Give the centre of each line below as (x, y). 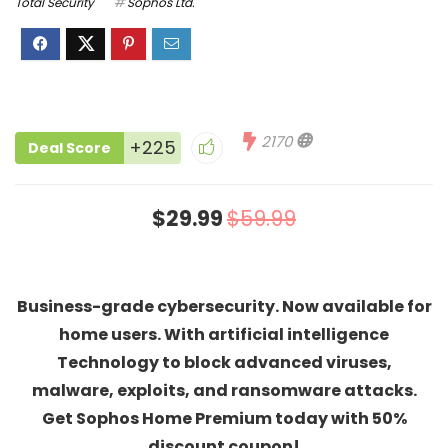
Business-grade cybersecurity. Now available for (224, 306)
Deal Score (69, 148)
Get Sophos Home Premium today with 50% (224, 418)
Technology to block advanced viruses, (224, 362)
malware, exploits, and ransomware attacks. (224, 390)
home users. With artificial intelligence (224, 334)
